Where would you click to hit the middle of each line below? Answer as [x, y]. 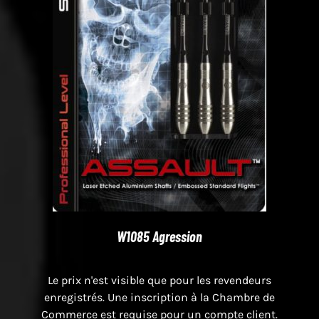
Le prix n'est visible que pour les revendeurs [159, 281]
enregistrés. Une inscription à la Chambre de [159, 298]
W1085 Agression [159, 237]
